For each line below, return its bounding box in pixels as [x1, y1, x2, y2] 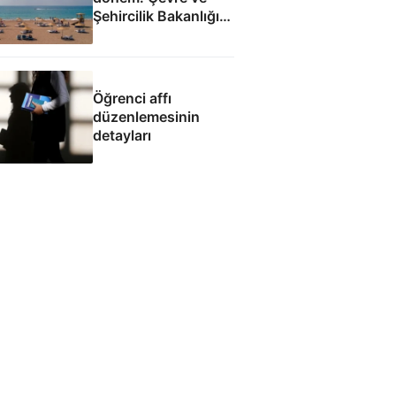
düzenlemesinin [92, 107, 200, 126]
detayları [92, 126, 151, 144]
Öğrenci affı [92, 88, 171, 107]
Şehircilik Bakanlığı [92, 7, 219, 26]
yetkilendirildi [92, 26, 183, 44]
